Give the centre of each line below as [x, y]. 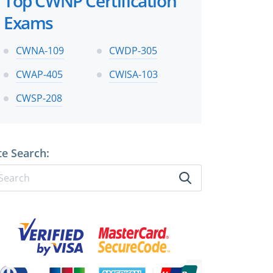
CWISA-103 [133, 74]
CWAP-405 [39, 74]
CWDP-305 [133, 50]
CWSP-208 [39, 98]
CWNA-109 [40, 50]
